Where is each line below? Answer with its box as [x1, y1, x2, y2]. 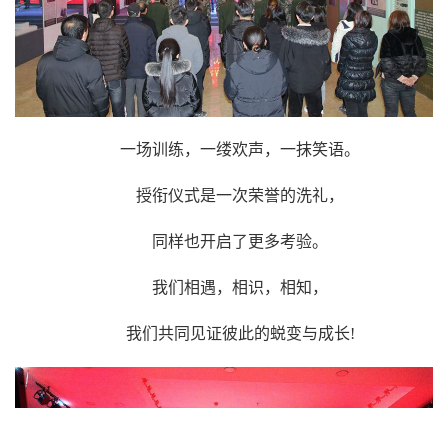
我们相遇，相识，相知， [152, 279, 328, 297]
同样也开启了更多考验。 [152, 233, 328, 251]
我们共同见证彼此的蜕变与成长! [125, 325, 355, 343]
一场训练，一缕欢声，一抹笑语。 [120, 141, 360, 159]
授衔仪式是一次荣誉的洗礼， [136, 187, 344, 205]
